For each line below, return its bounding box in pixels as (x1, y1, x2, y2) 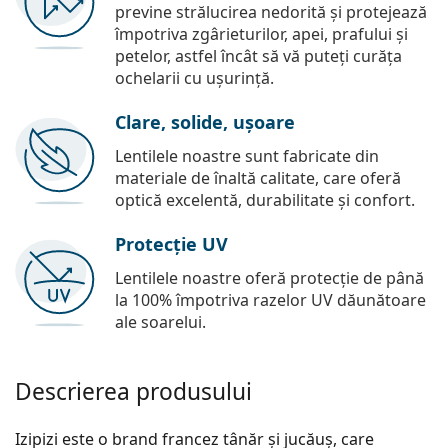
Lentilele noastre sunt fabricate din (115, 145, 379, 168)
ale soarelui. (115, 311, 206, 334)
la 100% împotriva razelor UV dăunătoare (115, 289, 426, 312)
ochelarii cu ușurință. (115, 67, 274, 90)
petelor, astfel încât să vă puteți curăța (115, 45, 402, 68)
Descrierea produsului (15, 376, 252, 408)
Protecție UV (115, 232, 228, 257)
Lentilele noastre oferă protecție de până (115, 267, 424, 290)
